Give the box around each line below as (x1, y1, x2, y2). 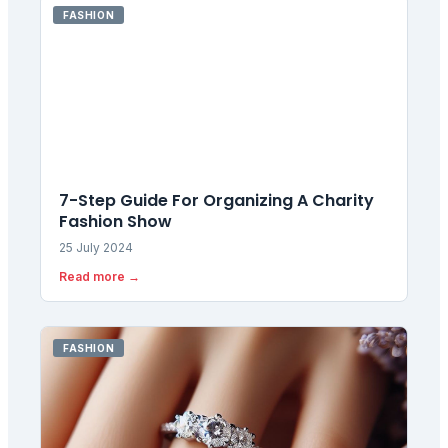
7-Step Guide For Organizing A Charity (59, 188, 374, 212)
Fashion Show (59, 209, 172, 233)
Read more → (59, 268, 140, 284)
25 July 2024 (59, 239, 133, 255)
